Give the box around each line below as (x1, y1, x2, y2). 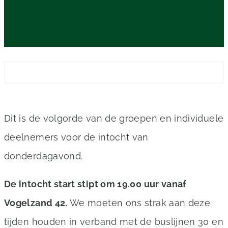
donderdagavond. (4, 151, 83, 161)
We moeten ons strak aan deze (67, 197, 211, 208)
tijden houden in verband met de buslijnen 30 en (4, 216, 223, 227)
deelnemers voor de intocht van (4, 132, 149, 142)
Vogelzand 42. (4, 197, 68, 208)
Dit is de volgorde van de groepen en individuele (4, 113, 224, 124)
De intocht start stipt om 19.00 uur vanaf (4, 179, 187, 189)
